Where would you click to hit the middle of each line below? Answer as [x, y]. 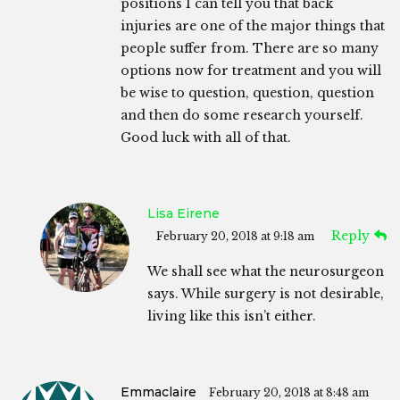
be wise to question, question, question [247, 93]
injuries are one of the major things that [253, 26]
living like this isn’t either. [232, 317]
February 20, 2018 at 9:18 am [235, 237]
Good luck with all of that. [206, 138]
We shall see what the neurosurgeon [266, 272]
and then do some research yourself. [242, 116]
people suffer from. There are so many [250, 49]
